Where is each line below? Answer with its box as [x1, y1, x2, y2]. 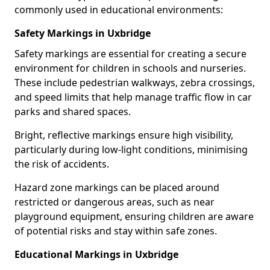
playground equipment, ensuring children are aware [14, 210, 254, 223]
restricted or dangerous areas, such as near [14, 195, 215, 209]
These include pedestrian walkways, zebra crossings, [14, 76, 255, 89]
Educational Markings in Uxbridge [14, 248, 178, 261]
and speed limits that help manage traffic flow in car [14, 90, 252, 104]
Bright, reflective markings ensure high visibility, [14, 128, 233, 142]
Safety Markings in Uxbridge [14, 27, 151, 40]
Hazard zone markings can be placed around [14, 181, 219, 194]
